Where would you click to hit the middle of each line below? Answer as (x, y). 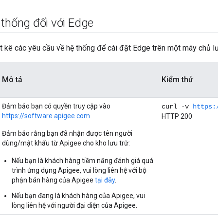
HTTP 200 (177, 117)
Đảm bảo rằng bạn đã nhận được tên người (67, 134)
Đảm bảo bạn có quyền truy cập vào (56, 106)
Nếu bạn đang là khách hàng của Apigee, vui (78, 196)
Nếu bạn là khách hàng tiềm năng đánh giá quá (82, 161)
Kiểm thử (177, 80)
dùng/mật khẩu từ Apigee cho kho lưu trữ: (66, 143)
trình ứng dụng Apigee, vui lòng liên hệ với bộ (79, 171)
